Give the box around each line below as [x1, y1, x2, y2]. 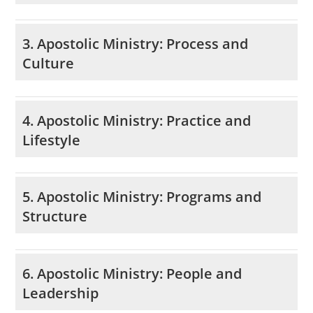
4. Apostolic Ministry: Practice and [22, 110, 252, 130]
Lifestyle [22, 130, 81, 150]
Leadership [22, 283, 99, 303]
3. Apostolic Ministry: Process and [22, 34, 249, 54]
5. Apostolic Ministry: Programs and [22, 187, 262, 207]
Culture [22, 54, 75, 73]
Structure [22, 207, 88, 226]
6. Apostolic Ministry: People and [22, 263, 242, 283]
